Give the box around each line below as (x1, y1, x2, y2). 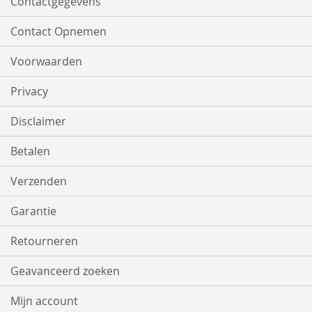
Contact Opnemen (10, 24, 107, 40)
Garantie (10, 203, 56, 219)
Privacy (10, 84, 48, 100)
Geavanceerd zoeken (10, 263, 120, 279)
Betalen (10, 143, 50, 159)
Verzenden (10, 173, 67, 189)
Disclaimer (10, 114, 66, 130)
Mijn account (10, 293, 78, 309)
